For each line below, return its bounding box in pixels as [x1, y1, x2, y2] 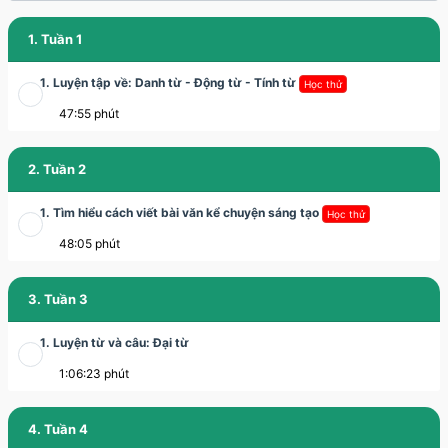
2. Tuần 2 [28, 161, 86, 178]
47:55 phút [59, 106, 122, 122]
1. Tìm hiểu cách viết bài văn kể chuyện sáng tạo [40, 205, 322, 221]
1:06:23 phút [59, 366, 132, 382]
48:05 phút [59, 236, 123, 252]
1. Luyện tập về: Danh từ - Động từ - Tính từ [40, 75, 299, 91]
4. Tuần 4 [28, 421, 88, 438]
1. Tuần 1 [28, 31, 82, 48]
